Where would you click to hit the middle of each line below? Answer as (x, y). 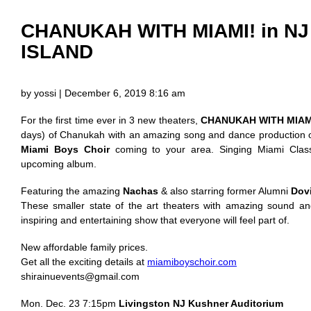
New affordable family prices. (84, 247)
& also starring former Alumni (225, 191)
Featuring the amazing (72, 191)
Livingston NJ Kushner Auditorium (201, 304)
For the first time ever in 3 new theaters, (111, 120)
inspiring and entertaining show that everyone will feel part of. (155, 220)
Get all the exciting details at (84, 262)
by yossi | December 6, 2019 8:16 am (103, 93)
